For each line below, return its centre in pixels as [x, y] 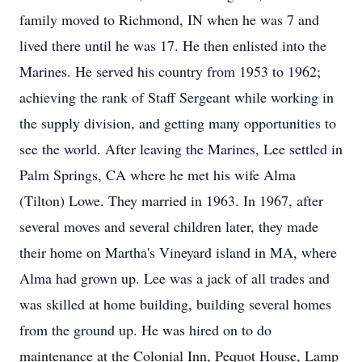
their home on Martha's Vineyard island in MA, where [178, 252]
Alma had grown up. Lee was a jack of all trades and [175, 278]
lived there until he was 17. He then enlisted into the [173, 45]
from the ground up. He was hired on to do [145, 330]
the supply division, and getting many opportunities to [178, 123]
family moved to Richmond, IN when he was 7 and [169, 19]
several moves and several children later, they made [169, 226]
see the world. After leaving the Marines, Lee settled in [181, 149]
